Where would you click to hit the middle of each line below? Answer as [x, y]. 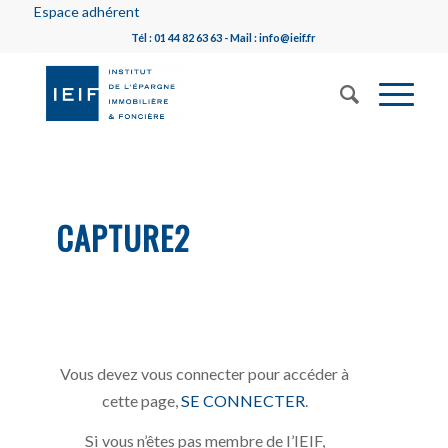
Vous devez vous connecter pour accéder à [205, 373]
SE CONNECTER [242, 400]
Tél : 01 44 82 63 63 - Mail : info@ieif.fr [224, 37]
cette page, [141, 400]
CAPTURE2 [123, 237]
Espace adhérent [86, 11]
